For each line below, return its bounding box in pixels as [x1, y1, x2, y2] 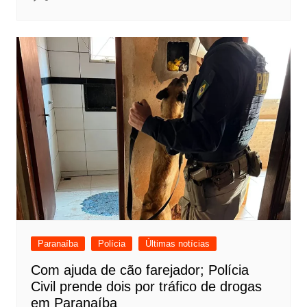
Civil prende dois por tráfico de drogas [30, 278, 262, 294]
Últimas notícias [145, 238, 210, 249]
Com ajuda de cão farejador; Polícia [30, 262, 249, 278]
